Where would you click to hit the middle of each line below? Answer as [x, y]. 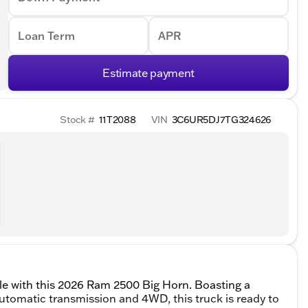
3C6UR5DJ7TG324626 [221, 120]
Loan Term [47, 36]
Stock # [77, 120]
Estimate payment [149, 73]
